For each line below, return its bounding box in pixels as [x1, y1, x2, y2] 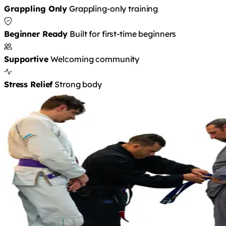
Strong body [54, 79, 102, 89]
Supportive [4, 53, 48, 64]
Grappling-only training [69, 3, 158, 14]
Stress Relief [4, 79, 53, 89]
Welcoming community [50, 53, 140, 64]
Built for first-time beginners [70, 28, 177, 39]
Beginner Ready [4, 28, 68, 39]
